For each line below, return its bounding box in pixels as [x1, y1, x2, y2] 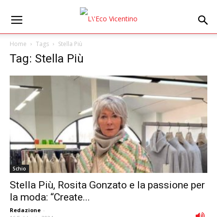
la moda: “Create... [10, 191, 90, 203]
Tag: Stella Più [10, 52, 84, 65]
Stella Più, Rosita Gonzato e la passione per [10, 179, 205, 191]
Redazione [10, 206, 41, 214]
